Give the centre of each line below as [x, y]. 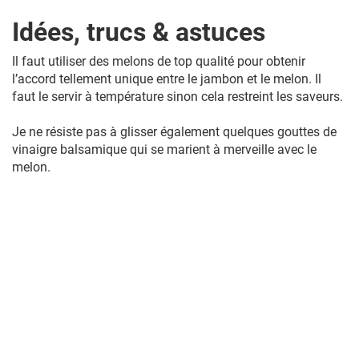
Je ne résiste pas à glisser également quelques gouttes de [174, 132]
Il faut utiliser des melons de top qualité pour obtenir [159, 61]
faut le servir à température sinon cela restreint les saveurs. [177, 97]
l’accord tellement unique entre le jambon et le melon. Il [167, 79]
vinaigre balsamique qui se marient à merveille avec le [164, 149]
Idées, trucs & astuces [139, 32]
